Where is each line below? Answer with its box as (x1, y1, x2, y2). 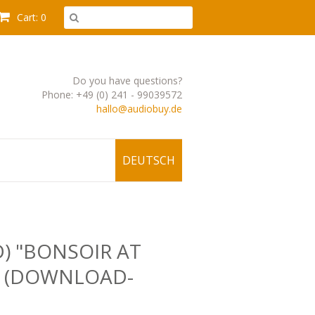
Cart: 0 (14, 11, 46, 24)
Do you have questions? (72, 74, 182, 87)
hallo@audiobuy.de (96, 102, 182, 115)
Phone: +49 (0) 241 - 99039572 (41, 88, 182, 101)
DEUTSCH (122, 153, 175, 168)
